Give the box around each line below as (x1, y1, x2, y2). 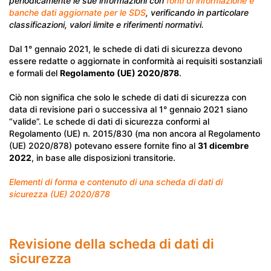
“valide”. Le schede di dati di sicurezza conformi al (9, 116, 209, 126)
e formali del (9, 68, 60, 78)
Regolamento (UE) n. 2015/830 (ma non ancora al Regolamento (9, 128, 260, 139)
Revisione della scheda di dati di (9, 236, 214, 252)
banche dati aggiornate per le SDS (9, 7, 146, 18)
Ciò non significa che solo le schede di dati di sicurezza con (9, 92, 246, 102)
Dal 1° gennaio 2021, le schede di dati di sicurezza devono (9, 44, 242, 54)
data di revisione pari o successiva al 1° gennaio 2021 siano (9, 104, 247, 114)
